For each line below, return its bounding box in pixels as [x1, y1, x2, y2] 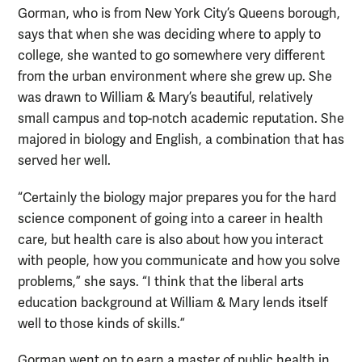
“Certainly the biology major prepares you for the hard [18, 189, 336, 206]
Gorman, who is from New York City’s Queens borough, [18, 6, 340, 23]
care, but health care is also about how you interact [18, 231, 323, 248]
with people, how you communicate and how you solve [18, 252, 340, 269]
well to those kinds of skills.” [18, 315, 185, 332]
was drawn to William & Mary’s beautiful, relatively [18, 90, 313, 107]
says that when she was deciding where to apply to [18, 27, 321, 44]
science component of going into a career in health [18, 210, 323, 227]
